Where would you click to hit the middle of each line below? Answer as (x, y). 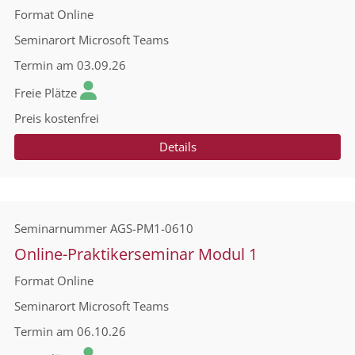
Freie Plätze (46, 93)
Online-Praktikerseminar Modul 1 (136, 254)
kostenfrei (72, 118)
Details (177, 147)
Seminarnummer (61, 228)
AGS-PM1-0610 (152, 228)
